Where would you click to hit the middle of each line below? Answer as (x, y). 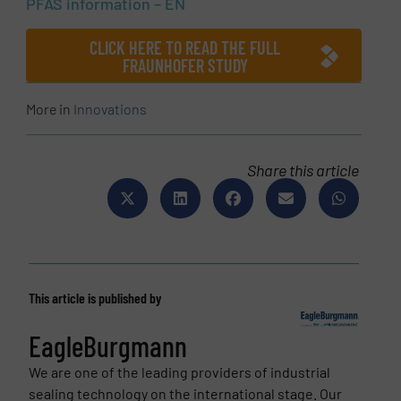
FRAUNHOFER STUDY (185, 65)
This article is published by (94, 297)
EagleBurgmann (107, 345)
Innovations (111, 108)
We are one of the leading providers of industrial (179, 371)
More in (50, 108)
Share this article (303, 170)
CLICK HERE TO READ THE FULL (185, 47)
